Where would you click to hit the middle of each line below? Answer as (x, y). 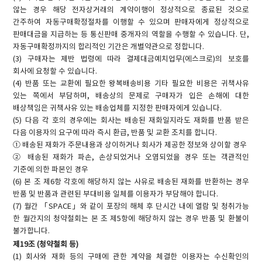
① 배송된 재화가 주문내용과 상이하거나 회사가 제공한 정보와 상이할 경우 (130, 145)
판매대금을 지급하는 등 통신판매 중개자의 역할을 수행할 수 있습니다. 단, (131, 35)
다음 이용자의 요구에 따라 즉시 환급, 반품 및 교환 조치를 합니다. (115, 133)
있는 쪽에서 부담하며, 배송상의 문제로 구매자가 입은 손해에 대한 (131, 96)
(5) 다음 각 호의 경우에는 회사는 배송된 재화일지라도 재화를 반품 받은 (131, 120)
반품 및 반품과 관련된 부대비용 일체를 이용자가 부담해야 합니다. (116, 194)
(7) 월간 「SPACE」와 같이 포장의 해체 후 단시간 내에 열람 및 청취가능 (131, 206)
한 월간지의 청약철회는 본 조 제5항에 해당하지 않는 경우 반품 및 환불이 (131, 219)
